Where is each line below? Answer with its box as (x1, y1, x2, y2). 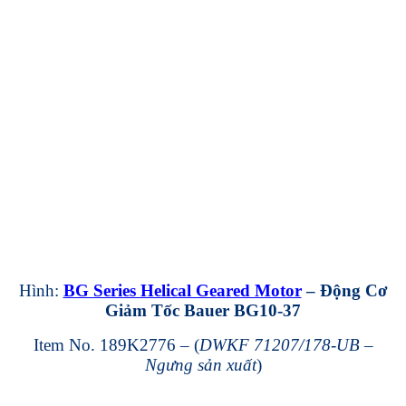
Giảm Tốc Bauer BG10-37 (105, 301, 301, 321)
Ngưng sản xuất (144, 355, 256, 375)
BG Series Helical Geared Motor (63, 281, 302, 301)
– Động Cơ (301, 281, 388, 301)
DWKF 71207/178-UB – (198, 335, 373, 355)
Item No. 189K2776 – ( (33, 335, 199, 355)
